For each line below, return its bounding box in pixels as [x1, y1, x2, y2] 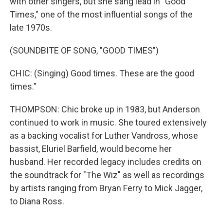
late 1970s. [10, 22, 52, 33]
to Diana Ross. [10, 196, 64, 206]
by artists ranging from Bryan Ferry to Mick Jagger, [10, 183, 202, 193]
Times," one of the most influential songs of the [10, 9, 193, 19]
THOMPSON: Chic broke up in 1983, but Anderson [10, 104, 200, 114]
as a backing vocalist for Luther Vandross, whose [10, 130, 198, 141]
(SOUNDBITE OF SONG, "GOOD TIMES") [10, 45, 159, 55]
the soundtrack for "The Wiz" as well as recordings [10, 170, 204, 180]
